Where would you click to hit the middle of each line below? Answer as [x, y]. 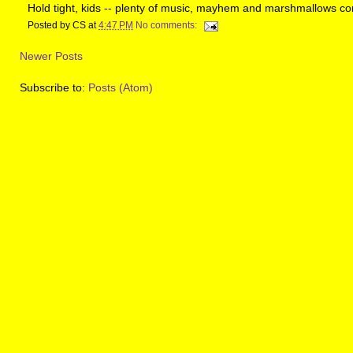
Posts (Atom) [121, 87]
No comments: [167, 26]
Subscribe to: [54, 87]
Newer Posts [51, 56]
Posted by [50, 26]
